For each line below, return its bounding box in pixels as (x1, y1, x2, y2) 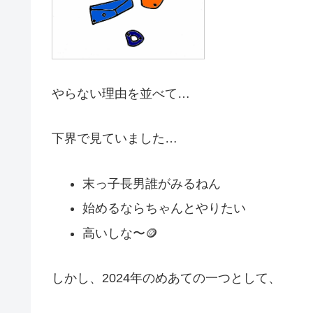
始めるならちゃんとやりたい (82, 201, 246, 216)
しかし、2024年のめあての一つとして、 (52, 271, 281, 286)
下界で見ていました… (52, 131, 177, 146)
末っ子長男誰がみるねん (82, 176, 221, 191)
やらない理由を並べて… (52, 86, 190, 101)
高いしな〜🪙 (82, 226, 158, 240)
